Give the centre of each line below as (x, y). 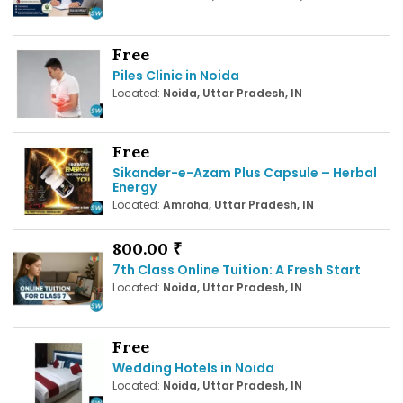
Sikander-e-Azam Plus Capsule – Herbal (245, 172)
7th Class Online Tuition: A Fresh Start (237, 270)
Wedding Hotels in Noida (193, 367)
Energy (134, 187)
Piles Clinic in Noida (176, 75)
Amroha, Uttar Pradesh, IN (238, 204)
